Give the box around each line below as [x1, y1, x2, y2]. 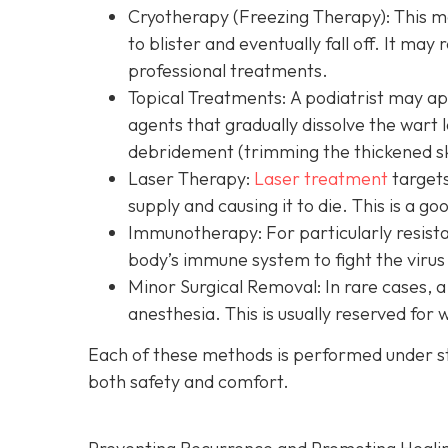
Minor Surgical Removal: [128, 275, 321, 299]
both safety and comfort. [88, 370, 289, 394]
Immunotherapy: [128, 221, 262, 245]
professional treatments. [128, 59, 328, 83]
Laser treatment [254, 167, 388, 191]
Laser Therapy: [128, 167, 254, 191]
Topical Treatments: [128, 86, 286, 110]
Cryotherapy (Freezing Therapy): [128, 5, 390, 29]
